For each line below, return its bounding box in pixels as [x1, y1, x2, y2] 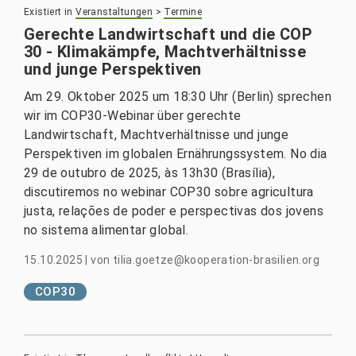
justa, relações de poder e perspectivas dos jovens [24, 203, 323, 219]
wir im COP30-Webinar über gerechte [24, 108, 242, 123]
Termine [164, 6, 203, 17]
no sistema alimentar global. [24, 222, 189, 238]
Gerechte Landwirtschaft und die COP [24, 25, 312, 44]
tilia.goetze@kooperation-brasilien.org [112, 253, 320, 266]
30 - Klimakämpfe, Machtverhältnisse [24, 42, 306, 61]
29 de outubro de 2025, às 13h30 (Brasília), [24, 165, 276, 180]
